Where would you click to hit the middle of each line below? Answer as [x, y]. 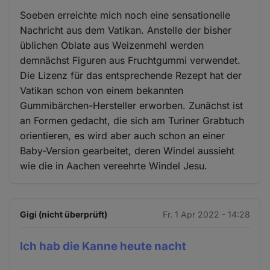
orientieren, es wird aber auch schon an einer [123, 136]
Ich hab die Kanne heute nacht [103, 246]
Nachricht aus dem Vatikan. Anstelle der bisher [126, 30]
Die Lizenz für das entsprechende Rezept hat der [131, 76]
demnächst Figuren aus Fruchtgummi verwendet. [130, 61]
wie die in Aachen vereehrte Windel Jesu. [114, 166]
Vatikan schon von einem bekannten [102, 91]
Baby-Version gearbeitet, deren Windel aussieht [127, 151]
